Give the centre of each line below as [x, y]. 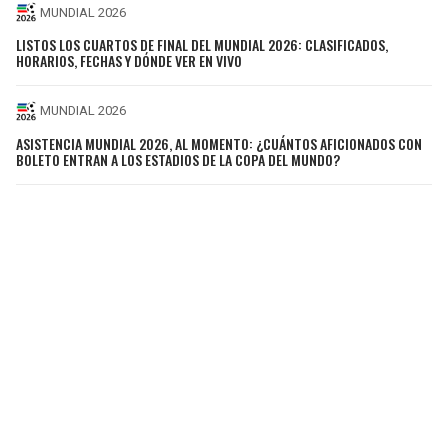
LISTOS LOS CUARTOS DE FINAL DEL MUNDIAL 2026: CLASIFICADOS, [202, 44]
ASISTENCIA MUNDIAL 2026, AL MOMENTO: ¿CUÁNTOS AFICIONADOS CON [219, 143]
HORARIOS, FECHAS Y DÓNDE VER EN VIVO [129, 60]
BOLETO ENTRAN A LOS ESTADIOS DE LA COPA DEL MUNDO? [178, 159]
